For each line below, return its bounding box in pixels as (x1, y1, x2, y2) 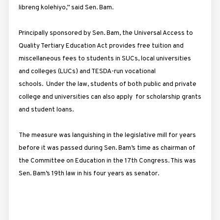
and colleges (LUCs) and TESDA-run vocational (18, 67, 156, 76)
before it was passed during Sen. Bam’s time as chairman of (18, 144, 195, 152)
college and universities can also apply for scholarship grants (18, 93, 201, 101)
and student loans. (18, 106, 74, 114)
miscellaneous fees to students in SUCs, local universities (18, 55, 191, 63)
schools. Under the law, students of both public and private (18, 80, 196, 88)
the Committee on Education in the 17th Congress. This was (18, 157, 196, 165)
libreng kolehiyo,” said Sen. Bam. (18, 3, 113, 12)
